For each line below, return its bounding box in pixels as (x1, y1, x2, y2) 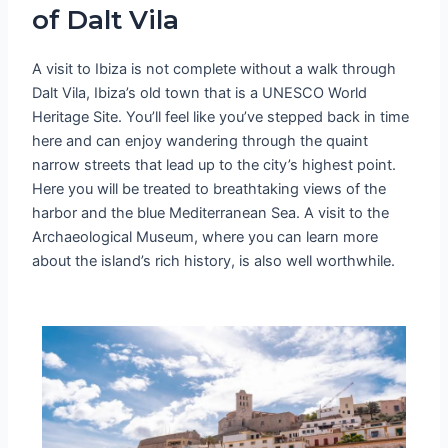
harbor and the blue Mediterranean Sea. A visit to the (32, 203, 390, 222)
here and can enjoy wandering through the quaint (32, 131, 369, 150)
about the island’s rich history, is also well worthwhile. (32, 251, 396, 270)
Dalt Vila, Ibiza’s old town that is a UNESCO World (32, 83, 368, 102)
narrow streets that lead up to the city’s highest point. (32, 155, 397, 174)
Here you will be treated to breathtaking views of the (32, 179, 387, 198)
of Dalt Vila (32, 3, 180, 36)
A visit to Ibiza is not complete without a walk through (32, 59, 397, 78)
